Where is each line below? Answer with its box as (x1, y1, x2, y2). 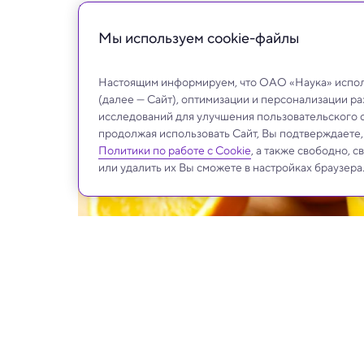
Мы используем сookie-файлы (98, 27, 299, 49)
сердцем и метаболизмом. (78, 19, 253, 41)
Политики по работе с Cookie (98, 142, 251, 158)
